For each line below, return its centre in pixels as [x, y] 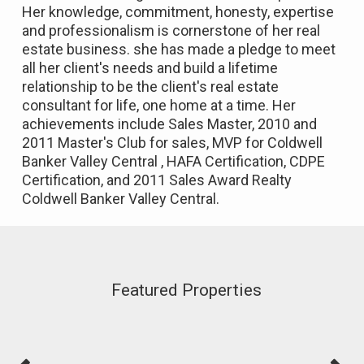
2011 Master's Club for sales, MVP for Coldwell [172, 143]
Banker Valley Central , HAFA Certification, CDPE [173, 162]
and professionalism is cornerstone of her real [171, 31]
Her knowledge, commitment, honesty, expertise [178, 12]
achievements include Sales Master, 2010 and [169, 124]
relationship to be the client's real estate [150, 87]
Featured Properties [186, 290]
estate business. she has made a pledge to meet [179, 50]
